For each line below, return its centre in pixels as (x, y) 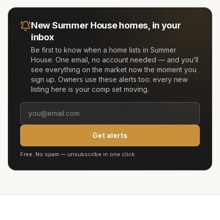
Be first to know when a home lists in (91, 50)
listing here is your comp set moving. (90, 89)
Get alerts (110, 135)
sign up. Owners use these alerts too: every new (109, 79)
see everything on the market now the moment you (114, 69)
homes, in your (149, 25)
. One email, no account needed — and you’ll (125, 60)
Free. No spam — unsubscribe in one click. (78, 154)
